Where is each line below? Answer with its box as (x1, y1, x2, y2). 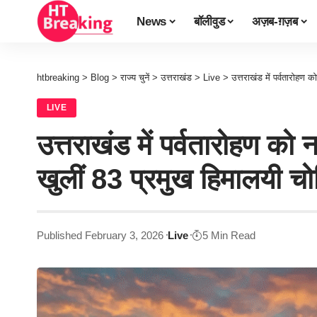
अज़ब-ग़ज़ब (251, 14, 298, 28)
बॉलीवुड (193, 14, 225, 28)
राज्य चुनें (120, 72, 149, 83)
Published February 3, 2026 (37, 229, 163, 241)
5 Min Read (202, 229, 256, 241)
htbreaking (37, 72, 79, 83)
